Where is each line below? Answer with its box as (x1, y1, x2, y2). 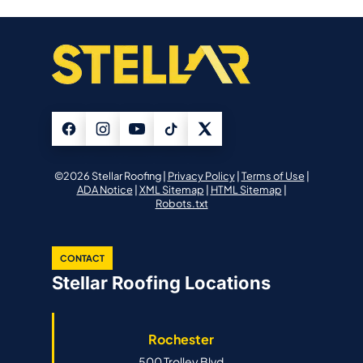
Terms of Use (241, 169, 305, 182)
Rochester (148, 331, 214, 348)
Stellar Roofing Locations (52, 272, 271, 294)
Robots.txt (155, 196, 208, 210)
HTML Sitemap (210, 182, 282, 196)
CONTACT (60, 253, 105, 264)
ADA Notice (76, 182, 133, 196)
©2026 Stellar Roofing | (53, 169, 168, 182)
